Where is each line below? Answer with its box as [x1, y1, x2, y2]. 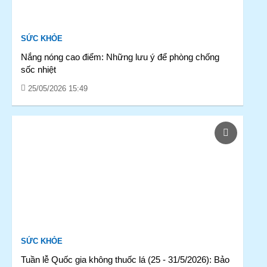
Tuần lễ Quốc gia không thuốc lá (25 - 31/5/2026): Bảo [21, 254, 229, 265]
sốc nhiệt [21, 64, 56, 74]
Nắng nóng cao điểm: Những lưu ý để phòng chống [21, 52, 219, 62]
